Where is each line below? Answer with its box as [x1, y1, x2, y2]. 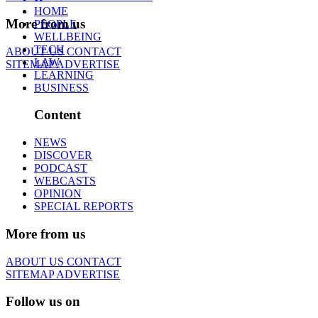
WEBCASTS [34, 175, 96, 187]
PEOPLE [34, 17, 77, 30]
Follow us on [6, 294, 80, 309]
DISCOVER [34, 149, 92, 162]
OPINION [34, 187, 82, 200]
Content [34, 107, 81, 123]
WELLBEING [34, 30, 102, 43]
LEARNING [34, 68, 94, 81]
